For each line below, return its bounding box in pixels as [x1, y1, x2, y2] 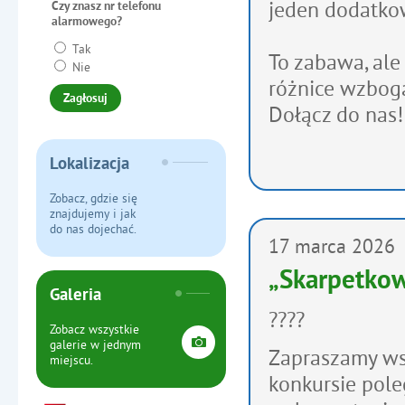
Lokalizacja [50, 155, 129, 175]
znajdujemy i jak [50, 206, 136, 221]
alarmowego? [52, 14, 122, 30]
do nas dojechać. [50, 221, 137, 237]
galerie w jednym [50, 337, 141, 353]
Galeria [50, 286, 101, 306]
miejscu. [50, 353, 93, 368]
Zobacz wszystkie [50, 322, 139, 337]
